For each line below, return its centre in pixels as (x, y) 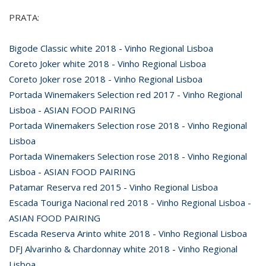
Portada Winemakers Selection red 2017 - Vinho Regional (126, 94)
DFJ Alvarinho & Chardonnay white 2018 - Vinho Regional (123, 249)
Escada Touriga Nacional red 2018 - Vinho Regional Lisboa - (130, 202)
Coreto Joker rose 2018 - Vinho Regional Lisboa (106, 79)
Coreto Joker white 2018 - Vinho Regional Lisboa (107, 64)
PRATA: (24, 17)
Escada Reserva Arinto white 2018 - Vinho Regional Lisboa (128, 233)
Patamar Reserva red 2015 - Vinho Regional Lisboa (113, 187)
